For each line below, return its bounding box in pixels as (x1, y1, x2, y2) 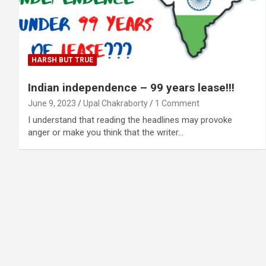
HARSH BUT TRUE (31, 55, 93, 64)
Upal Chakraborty (83, 98, 148, 108)
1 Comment (155, 98, 199, 108)
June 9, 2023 (28, 98, 76, 108)
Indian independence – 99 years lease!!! (28, 80, 235, 94)
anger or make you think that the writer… (28, 126, 183, 138)
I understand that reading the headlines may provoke (28, 114, 232, 125)
